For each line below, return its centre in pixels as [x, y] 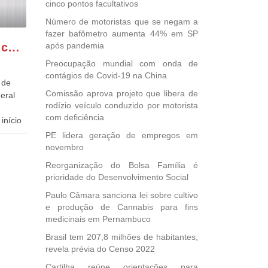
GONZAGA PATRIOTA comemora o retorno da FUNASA [13, 47]
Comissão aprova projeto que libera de [122, 93]
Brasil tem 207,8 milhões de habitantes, [122, 237]
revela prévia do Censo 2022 [100, 249]
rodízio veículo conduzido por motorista [122, 105]
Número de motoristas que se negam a [122, 22]
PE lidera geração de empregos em [122, 135]
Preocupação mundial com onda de [122, 63]
